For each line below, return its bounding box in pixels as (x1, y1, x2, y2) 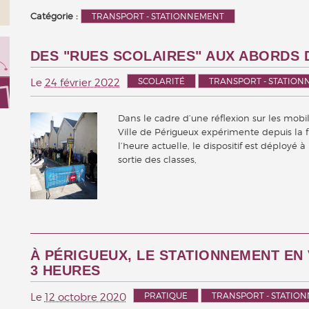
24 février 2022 (44, 76, 120, 89)
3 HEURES (30, 263, 101, 279)
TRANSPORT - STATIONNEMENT (91, 10, 224, 21)
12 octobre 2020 (44, 291, 126, 304)
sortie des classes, (118, 153, 197, 165)
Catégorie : (30, 10, 81, 21)
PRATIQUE (143, 290, 188, 301)
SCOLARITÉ (137, 75, 185, 86)
